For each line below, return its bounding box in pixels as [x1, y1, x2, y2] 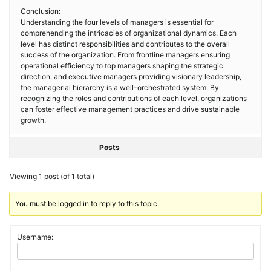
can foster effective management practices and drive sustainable [21, 105, 240, 114]
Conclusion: [21, 7, 60, 16]
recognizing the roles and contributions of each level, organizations [21, 94, 247, 103]
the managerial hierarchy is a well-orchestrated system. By [21, 83, 219, 92]
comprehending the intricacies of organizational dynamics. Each [21, 28, 237, 38]
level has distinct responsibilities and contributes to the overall [21, 39, 230, 48]
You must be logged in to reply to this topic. [15, 199, 160, 208]
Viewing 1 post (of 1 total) [10, 172, 94, 181]
